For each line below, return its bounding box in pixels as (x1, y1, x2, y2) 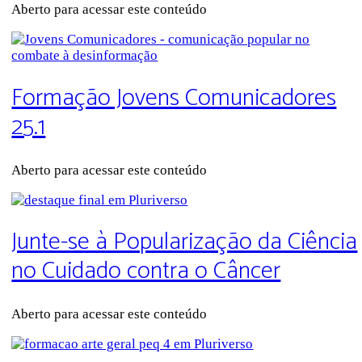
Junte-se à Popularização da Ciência (11, 222, 358, 263)
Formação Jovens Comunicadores (11, 78, 337, 118)
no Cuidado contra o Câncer (11, 251, 281, 292)
